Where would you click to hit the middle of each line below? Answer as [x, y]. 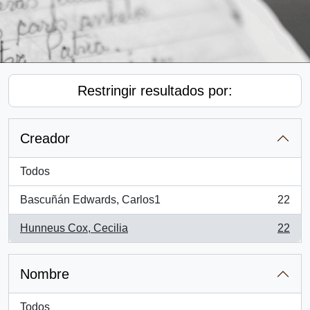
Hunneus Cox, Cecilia [74, 228]
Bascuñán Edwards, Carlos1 [90, 200]
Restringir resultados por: [155, 91]
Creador [45, 138]
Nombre [45, 274]
